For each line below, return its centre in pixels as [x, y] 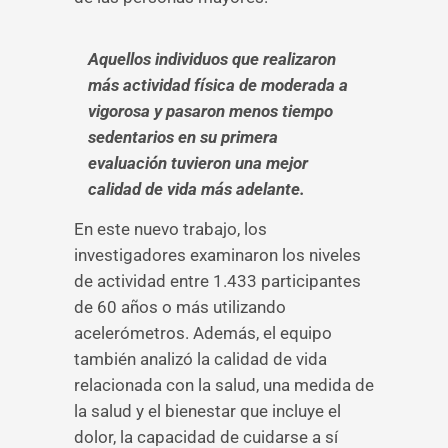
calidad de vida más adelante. [196, 189]
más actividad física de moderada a [218, 85]
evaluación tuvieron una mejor [198, 163]
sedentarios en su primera [183, 137]
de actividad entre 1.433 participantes [217, 281]
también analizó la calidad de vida [200, 359]
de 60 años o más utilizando [180, 307]
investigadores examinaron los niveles [217, 255]
